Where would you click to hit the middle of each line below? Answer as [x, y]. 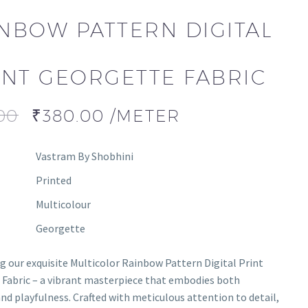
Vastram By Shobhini [84, 156]
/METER [145, 115]
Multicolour [63, 204]
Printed [53, 180]
